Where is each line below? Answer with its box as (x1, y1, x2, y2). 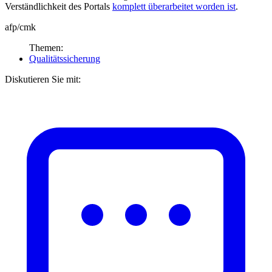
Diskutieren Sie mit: (5, 73, 81, 84)
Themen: (29, 42, 63, 53)
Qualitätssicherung (29, 53, 100, 64)
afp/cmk (5, 21, 36, 32)
